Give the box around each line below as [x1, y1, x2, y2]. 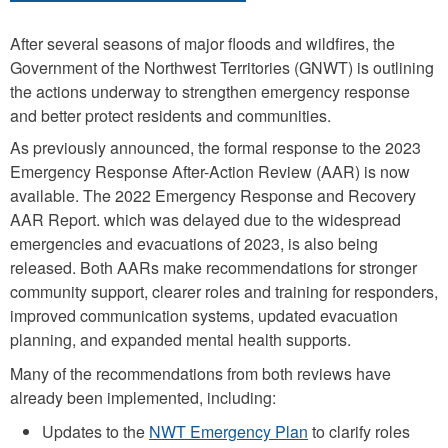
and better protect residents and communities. [10, 103, 331, 127]
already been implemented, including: [10, 385, 276, 409]
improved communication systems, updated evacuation [10, 303, 398, 327]
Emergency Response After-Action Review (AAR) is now [10, 159, 410, 183]
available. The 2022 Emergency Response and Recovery [10, 183, 416, 207]
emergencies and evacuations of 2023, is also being [10, 231, 378, 255]
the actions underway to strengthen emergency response [10, 79, 410, 103]
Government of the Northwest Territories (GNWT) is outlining [10, 55, 434, 79]
